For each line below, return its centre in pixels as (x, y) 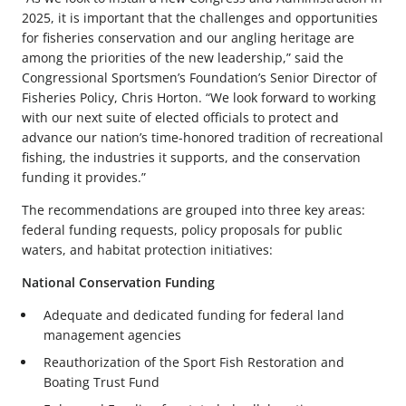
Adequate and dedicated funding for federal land (194, 315)
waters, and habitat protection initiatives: (147, 249)
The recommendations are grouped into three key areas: (193, 209)
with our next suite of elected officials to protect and (180, 117)
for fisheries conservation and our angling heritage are (188, 37)
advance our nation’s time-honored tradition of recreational (203, 137)
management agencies (112, 335)
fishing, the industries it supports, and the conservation (191, 157)
